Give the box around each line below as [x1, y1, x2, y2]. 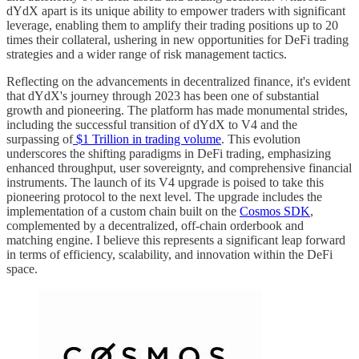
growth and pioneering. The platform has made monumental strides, [6, 103, 348, 117]
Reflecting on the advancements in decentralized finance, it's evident [6, 74, 350, 88]
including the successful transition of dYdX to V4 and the [6, 117, 297, 131]
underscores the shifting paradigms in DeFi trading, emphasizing [6, 146, 331, 160]
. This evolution [221, 131, 301, 146]
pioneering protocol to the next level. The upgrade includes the [6, 189, 322, 204]
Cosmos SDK [240, 204, 310, 218]
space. [6, 261, 38, 276]
